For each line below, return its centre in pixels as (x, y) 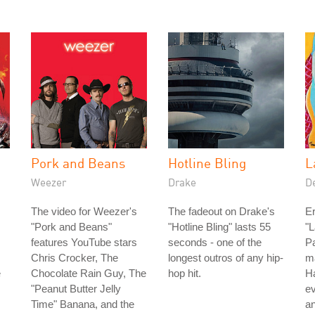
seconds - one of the (215, 242)
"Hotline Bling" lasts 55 (219, 227)
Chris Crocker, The (75, 258)
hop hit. (185, 273)
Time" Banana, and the (83, 304)
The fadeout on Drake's (221, 211)
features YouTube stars (84, 242)
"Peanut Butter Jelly (76, 289)
